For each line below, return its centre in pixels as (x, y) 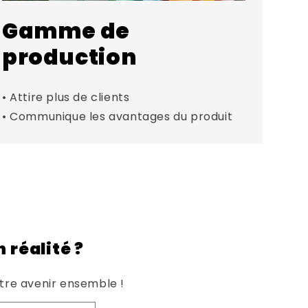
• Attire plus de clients (66, 97)
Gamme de (66, 31)
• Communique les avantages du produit (117, 116)
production (69, 57)
